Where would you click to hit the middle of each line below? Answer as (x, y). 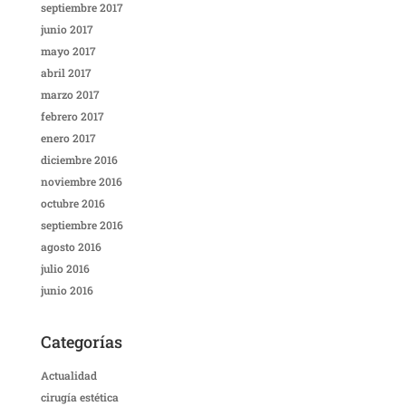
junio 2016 (67, 290)
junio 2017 (67, 29)
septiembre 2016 (82, 225)
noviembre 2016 (81, 182)
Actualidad (68, 376)
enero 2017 (68, 138)
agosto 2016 (71, 247)
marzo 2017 (70, 95)
